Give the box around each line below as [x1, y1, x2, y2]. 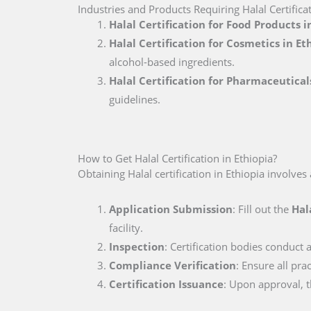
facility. [109, 221, 143, 235]
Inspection [109, 239, 165, 253]
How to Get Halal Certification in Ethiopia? [78, 151, 277, 165]
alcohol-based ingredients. [109, 54, 235, 69]
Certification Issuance [109, 277, 224, 291]
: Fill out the [233, 202, 292, 216]
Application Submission [109, 202, 233, 216]
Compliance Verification [109, 258, 236, 272]
